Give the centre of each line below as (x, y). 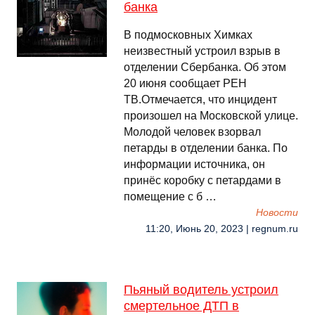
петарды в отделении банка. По (206, 148)
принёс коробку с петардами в (202, 180)
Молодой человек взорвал (192, 132)
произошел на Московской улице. (211, 116)
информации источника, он (194, 164)
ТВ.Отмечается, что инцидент (200, 99)
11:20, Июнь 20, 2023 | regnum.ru (222, 229)
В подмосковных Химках (188, 35)
